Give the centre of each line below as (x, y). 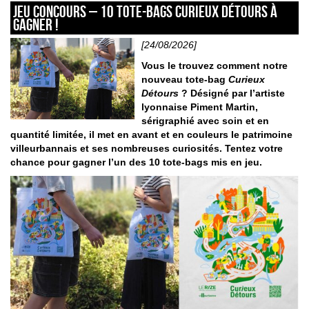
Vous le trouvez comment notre (214, 65)
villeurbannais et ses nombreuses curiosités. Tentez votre (147, 148)
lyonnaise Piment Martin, (199, 107)
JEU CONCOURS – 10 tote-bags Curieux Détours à (145, 11)
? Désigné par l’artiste (231, 93)
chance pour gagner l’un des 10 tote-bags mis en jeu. (139, 162)
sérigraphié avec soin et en (205, 120)
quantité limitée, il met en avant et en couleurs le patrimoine (151, 134)
